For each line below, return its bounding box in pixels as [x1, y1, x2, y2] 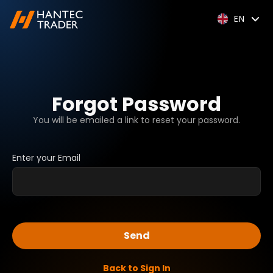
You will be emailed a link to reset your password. [33, 113, 240, 126]
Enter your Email [12, 151, 80, 164]
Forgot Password [52, 90, 221, 118]
